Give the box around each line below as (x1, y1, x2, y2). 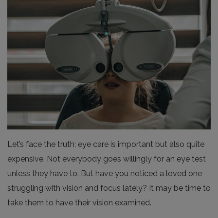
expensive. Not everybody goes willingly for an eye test (7, 154, 206, 164)
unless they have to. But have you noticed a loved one (7, 169, 202, 179)
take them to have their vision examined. (7, 198, 151, 208)
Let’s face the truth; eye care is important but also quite (7, 140, 204, 149)
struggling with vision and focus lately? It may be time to (7, 183, 211, 193)
